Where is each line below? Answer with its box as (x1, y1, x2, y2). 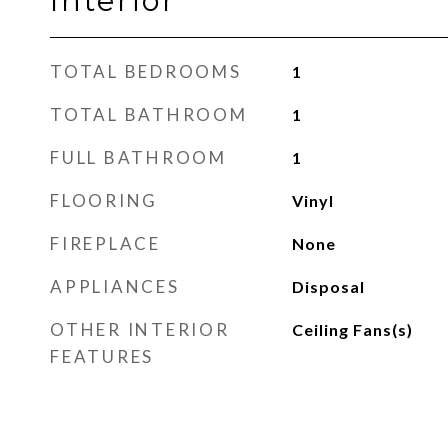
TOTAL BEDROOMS (50, 61, 242, 82)
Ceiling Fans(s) (291, 320, 413, 339)
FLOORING (50, 190, 158, 211)
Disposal (291, 277, 365, 296)
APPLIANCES (50, 276, 180, 297)
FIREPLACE (50, 233, 161, 254)
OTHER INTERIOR (50, 319, 230, 340)
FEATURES (50, 346, 154, 367)
